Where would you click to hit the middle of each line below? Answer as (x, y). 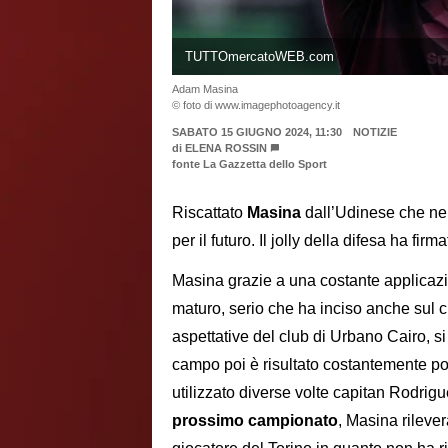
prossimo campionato (255, 421)
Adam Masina (205, 88)
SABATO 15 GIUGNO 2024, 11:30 (257, 131)
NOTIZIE (374, 131)
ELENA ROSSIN (226, 147)
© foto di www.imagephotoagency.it (256, 104)
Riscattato (209, 212)
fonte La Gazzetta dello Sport (249, 163)
